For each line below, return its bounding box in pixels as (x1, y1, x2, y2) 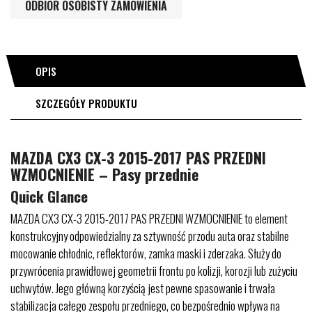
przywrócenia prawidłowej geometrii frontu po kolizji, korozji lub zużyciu (10, 262, 297, 279)
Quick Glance (10, 185, 88, 207)
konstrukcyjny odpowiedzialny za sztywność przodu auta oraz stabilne (10, 227, 289, 244)
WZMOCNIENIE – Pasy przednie (10, 163, 198, 185)
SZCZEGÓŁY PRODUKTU (36, 95, 137, 111)
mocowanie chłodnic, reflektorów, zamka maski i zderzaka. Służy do (10, 244, 281, 262)
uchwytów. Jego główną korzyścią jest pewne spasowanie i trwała (10, 279, 275, 297)
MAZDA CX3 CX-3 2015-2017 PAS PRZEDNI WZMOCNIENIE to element (10, 210, 288, 227)
